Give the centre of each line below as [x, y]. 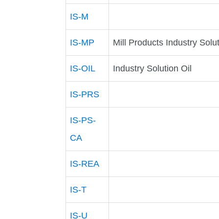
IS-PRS [85, 94]
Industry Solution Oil [153, 68]
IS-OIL [83, 68]
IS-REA [85, 164]
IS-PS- [83, 120]
